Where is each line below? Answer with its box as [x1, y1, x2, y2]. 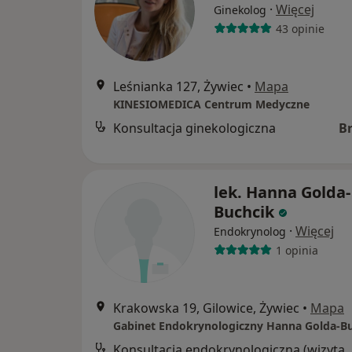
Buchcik [214, 201, 274, 222]
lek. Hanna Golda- [214, 181, 350, 203]
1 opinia [275, 242, 318, 258]
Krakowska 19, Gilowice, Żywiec [113, 299, 299, 317]
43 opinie [275, 20, 324, 36]
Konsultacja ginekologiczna [113, 119, 276, 137]
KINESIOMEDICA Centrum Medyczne [113, 97, 310, 112]
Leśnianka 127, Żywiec [113, 78, 244, 95]
